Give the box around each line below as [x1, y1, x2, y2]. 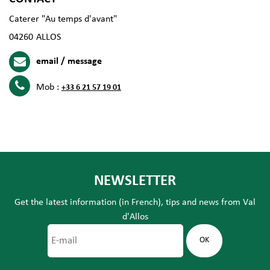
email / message [36, 56, 102, 66]
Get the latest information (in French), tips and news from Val [14, 197, 256, 207]
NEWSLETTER [94, 173, 176, 189]
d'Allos [122, 212, 148, 222]
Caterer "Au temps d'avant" [9, 14, 117, 24]
